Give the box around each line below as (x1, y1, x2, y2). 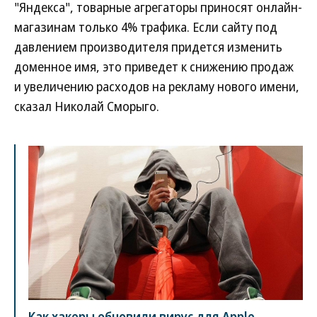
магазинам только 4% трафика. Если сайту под (14, 18, 277, 36)
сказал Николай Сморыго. (14, 98, 159, 115)
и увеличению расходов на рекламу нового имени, (14, 78, 299, 96)
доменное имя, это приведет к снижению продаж (14, 58, 294, 76)
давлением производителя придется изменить (14, 38, 282, 56)
